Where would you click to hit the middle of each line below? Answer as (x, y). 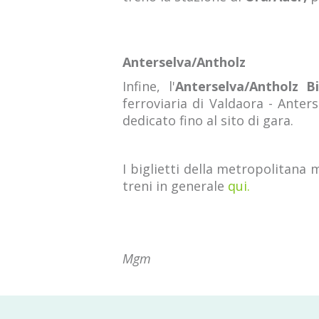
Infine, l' (149, 86)
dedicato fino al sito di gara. (208, 120)
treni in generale (175, 186)
